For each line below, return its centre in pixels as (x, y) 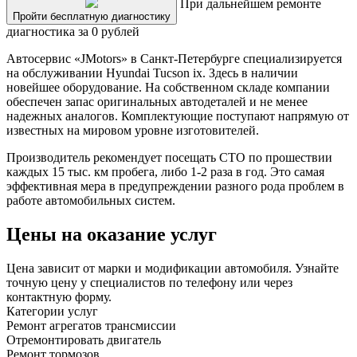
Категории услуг (52, 312)
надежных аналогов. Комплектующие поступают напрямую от (178, 116)
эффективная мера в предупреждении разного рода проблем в (175, 186)
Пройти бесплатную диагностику (92, 17)
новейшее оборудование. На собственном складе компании (168, 88)
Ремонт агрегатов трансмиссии (91, 326)
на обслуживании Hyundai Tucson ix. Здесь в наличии (152, 73)
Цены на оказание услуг (112, 235)
